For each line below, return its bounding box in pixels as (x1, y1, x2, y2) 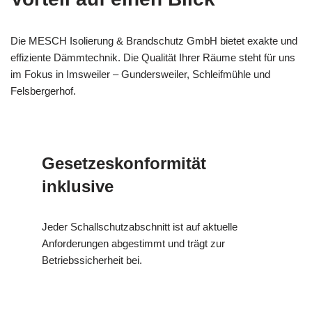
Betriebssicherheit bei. (42, 253, 142, 266)
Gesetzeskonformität (42, 153, 206, 173)
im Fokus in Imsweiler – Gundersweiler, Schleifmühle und (10, 68, 270, 80)
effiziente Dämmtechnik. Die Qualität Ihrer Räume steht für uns (10, 51, 295, 63)
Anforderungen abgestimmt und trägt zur (42, 237, 225, 249)
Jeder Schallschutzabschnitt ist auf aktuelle (42, 220, 237, 233)
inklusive (42, 176, 114, 196)
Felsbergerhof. (10, 84, 76, 97)
